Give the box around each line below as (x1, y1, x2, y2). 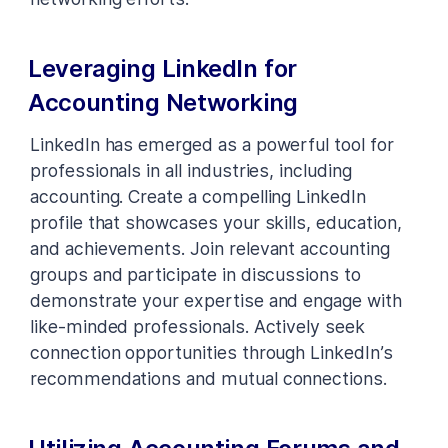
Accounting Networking (28, 87, 299, 117)
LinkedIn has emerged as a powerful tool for (30, 133, 394, 155)
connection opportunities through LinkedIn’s (30, 341, 393, 363)
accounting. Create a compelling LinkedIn (30, 185, 366, 207)
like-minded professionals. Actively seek (30, 315, 365, 337)
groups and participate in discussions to (30, 263, 361, 285)
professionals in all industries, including (30, 159, 352, 181)
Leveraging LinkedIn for (28, 53, 297, 83)
